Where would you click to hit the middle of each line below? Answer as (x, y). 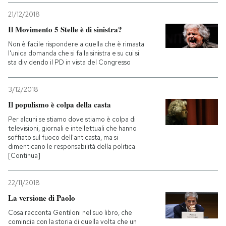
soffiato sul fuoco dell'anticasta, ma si (63, 138)
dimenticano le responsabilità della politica (72, 147)
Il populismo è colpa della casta (60, 105)
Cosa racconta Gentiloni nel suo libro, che (70, 213)
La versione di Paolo (42, 198)
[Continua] (24, 156)
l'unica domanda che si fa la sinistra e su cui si (74, 53)
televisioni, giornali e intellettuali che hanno (72, 129)
